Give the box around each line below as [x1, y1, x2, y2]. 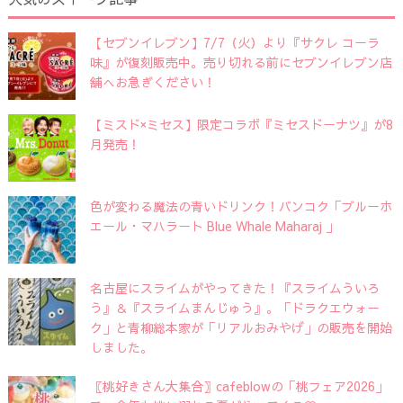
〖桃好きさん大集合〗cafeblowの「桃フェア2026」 [89, 376, 388, 395]
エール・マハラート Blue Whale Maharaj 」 [89, 216, 338, 235]
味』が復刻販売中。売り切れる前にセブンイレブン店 [89, 52, 392, 71]
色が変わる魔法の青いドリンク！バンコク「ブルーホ [89, 196, 392, 215]
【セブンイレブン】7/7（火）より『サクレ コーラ [89, 32, 380, 51]
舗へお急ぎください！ [89, 72, 216, 91]
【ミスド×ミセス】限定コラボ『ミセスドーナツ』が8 [89, 114, 393, 133]
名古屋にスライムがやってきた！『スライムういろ [89, 278, 380, 297]
